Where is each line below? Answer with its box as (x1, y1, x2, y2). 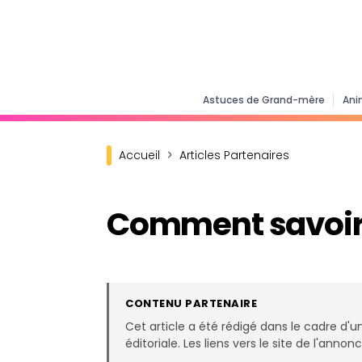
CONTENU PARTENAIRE (125, 296, 257, 311)
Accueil (119, 147, 160, 163)
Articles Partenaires (179, 147, 289, 163)
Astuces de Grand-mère (202, 93, 325, 107)
